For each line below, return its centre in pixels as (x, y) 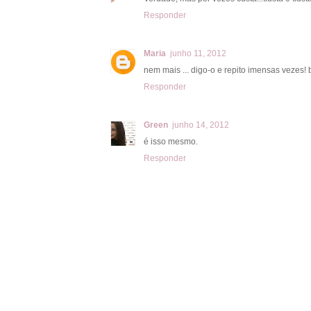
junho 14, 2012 (201, 125)
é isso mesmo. (171, 141)
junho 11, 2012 (198, 53)
